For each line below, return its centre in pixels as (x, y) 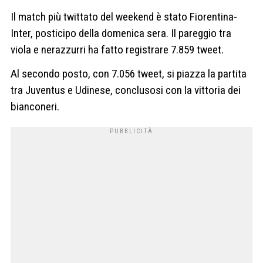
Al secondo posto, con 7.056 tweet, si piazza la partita (129, 74)
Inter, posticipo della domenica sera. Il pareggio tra (121, 33)
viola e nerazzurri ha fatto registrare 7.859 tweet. (117, 49)
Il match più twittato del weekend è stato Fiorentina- (124, 16)
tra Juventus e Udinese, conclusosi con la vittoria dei (126, 90)
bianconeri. (35, 107)
